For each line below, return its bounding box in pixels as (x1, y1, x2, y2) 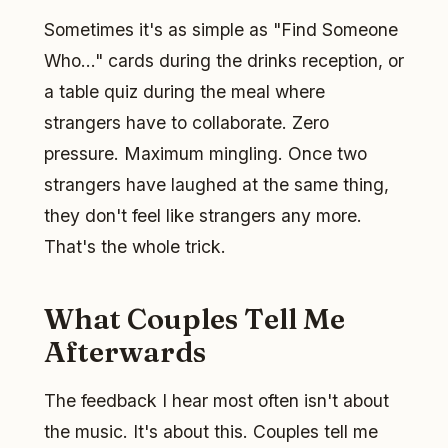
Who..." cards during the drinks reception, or (44, 49, 404, 71)
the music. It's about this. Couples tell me (44, 421, 378, 443)
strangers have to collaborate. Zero (44, 111, 329, 133)
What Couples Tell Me (44, 300, 345, 336)
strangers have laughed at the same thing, (44, 173, 389, 195)
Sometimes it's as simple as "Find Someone (44, 18, 398, 40)
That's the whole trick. (44, 235, 226, 257)
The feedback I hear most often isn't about (44, 390, 389, 412)
